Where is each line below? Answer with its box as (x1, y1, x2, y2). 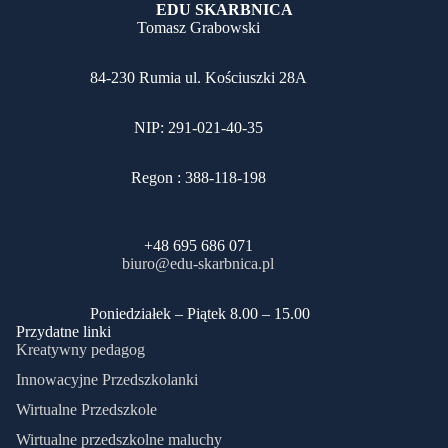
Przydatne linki (16, 323, 111, 341)
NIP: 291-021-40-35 (133, 119, 263, 137)
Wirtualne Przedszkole (16, 401, 157, 419)
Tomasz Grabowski (136, 19, 260, 37)
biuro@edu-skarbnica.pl (122, 255, 274, 273)
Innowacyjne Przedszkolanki (16, 371, 198, 389)
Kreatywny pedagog (16, 341, 145, 359)
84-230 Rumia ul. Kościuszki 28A (89, 69, 307, 87)
